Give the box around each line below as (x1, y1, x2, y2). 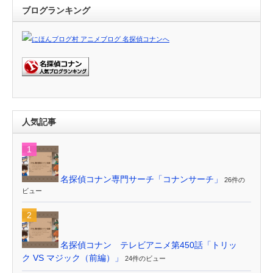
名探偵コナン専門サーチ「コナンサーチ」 (60, 174, 222, 185)
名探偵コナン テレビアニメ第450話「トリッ (60, 240, 237, 250)
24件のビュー (125, 255, 166, 263)
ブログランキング (22, 5, 90, 16)
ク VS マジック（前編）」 (22, 253, 123, 263)
